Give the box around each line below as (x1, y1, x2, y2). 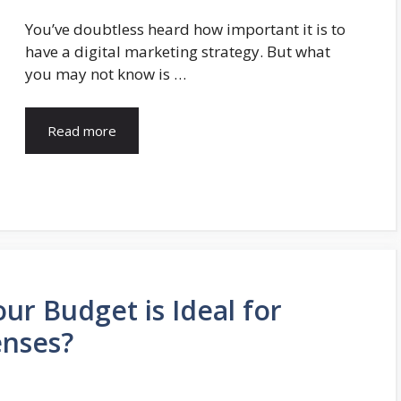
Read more (47, 122, 116, 141)
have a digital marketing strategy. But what (25, 40, 330, 62)
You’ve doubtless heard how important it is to (25, 18, 346, 39)
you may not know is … (25, 63, 186, 84)
